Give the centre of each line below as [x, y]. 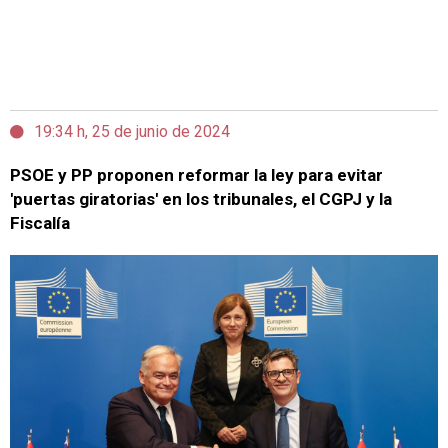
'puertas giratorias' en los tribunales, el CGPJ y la [201, 199]
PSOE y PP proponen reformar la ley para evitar [196, 175]
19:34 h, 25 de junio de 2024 [132, 131]
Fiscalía [40, 223]
